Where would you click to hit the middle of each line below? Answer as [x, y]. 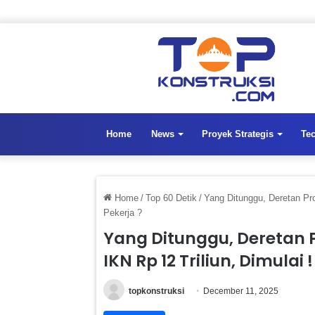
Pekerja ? [123, 212]
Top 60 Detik [171, 198]
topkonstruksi [156, 291]
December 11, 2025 [241, 291]
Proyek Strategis [238, 134]
